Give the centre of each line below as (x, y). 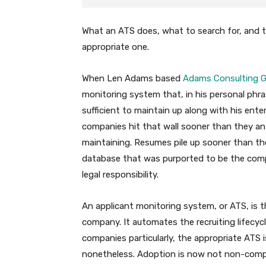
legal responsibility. (120, 175)
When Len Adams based (132, 79)
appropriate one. (115, 47)
